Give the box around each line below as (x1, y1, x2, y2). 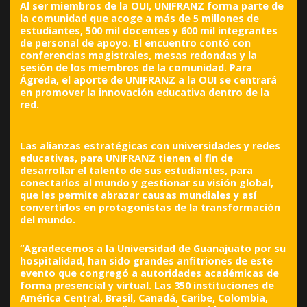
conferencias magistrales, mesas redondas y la (20, 49, 258, 62)
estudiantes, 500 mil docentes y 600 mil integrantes (20, 24, 278, 38)
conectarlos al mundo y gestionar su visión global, (20, 176, 274, 190)
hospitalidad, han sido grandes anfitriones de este (20, 254, 273, 268)
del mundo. (20, 213, 76, 227)
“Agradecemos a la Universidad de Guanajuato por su (20, 242, 286, 256)
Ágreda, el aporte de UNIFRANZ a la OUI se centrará (20, 73, 278, 87)
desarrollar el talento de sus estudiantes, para (20, 164, 254, 177)
